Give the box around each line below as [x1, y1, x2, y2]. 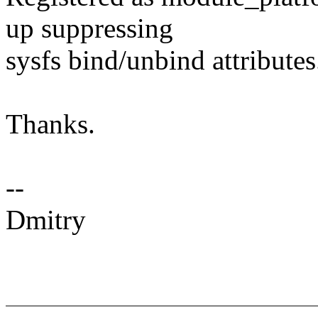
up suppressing [6, 13, 173, 44]
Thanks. [6, 109, 95, 140]
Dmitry [6, 204, 86, 236]
